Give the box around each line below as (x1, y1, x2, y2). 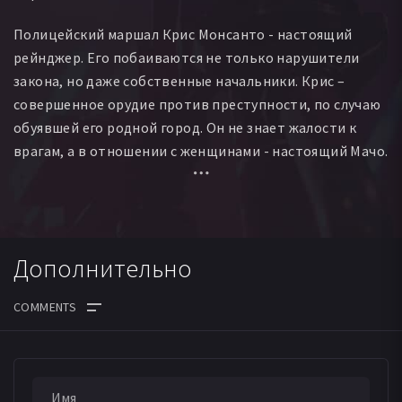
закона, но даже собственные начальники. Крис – (13, 71, 345, 90)
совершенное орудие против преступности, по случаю (13, 94, 381, 113)
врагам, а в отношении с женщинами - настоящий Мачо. (13, 141, 389, 160)
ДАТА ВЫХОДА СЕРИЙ (31, 344, 155, 361)
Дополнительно (13, 251, 192, 284)
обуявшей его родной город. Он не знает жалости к (13, 118, 357, 136)
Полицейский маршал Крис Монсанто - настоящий (13, 24, 353, 43)
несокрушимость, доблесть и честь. (13, 188, 256, 206)
